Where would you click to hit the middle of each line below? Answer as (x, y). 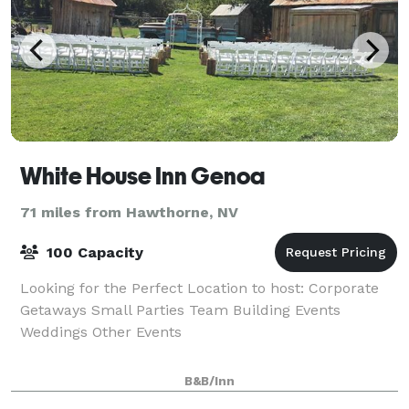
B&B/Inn (209, 381)
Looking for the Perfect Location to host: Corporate (199, 288)
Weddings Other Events (101, 331)
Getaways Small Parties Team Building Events (180, 309)
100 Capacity (93, 252)
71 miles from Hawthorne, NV (129, 212)
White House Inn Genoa (142, 176)
